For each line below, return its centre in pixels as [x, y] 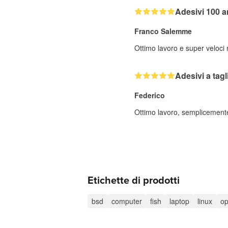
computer [127, 201]
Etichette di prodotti [134, 181]
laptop [179, 201]
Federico [150, 95]
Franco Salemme [163, 31]
